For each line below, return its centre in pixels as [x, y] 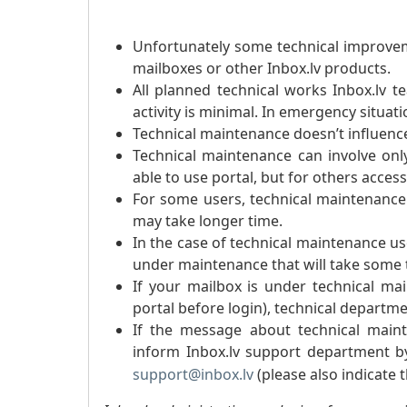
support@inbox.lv [193, 374]
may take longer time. [208, 221]
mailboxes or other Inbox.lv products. [262, 68]
